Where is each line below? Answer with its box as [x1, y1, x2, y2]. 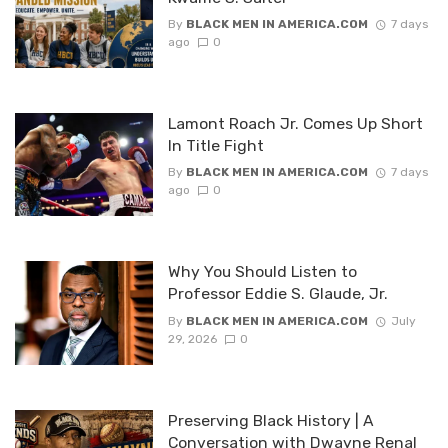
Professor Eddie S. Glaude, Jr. [167, 284, 388, 304]
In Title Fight [167, 136, 264, 155]
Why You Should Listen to [167, 262, 357, 282]
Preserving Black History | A [167, 410, 374, 430]
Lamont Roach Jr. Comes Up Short [167, 114, 423, 133]
